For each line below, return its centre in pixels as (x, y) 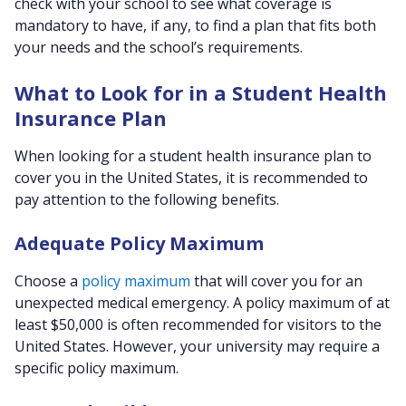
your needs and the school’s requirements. (159, 47)
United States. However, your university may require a (197, 346)
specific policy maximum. (97, 368)
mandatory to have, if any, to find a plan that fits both (195, 25)
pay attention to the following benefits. (147, 199)
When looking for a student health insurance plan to (193, 156)
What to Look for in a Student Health (201, 92)
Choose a (48, 281)
